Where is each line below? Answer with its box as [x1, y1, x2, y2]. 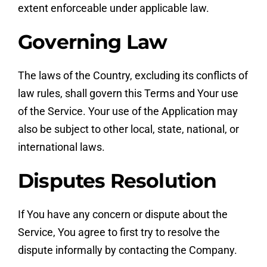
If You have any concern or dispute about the [17, 207, 228, 221]
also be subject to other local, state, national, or [17, 123, 239, 136]
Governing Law [17, 30, 167, 54]
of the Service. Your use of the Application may [17, 105, 238, 118]
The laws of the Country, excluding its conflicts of [17, 69, 248, 82]
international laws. [17, 141, 105, 154]
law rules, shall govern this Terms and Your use [17, 87, 238, 100]
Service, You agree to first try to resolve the [17, 225, 220, 238]
